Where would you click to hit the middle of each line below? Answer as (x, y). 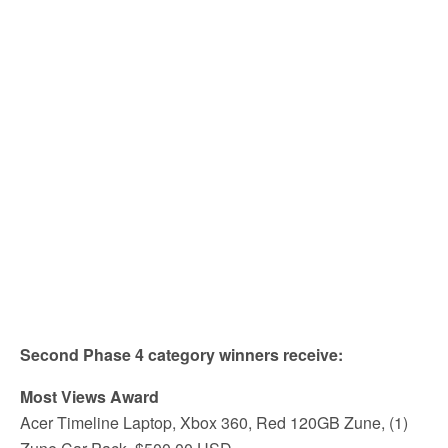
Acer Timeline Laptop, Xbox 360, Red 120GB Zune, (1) (214, 422)
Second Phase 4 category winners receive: (181, 354)
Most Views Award (89, 396)
